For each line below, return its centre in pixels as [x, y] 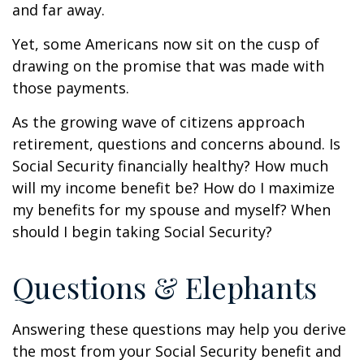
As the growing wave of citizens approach [158, 122]
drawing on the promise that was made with [168, 66]
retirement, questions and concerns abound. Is [176, 144]
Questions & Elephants [165, 287]
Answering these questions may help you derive [179, 329]
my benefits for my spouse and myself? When [171, 210]
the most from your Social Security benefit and [177, 351]
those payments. [71, 88]
